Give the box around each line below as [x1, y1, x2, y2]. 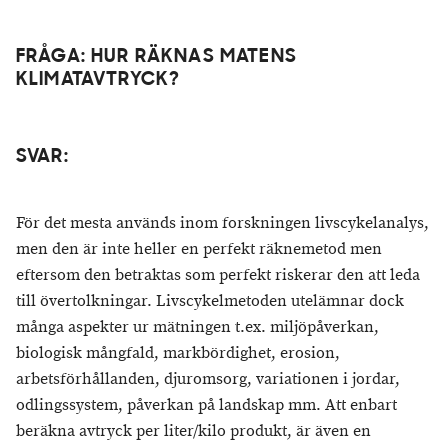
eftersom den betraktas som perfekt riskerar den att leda [16, 264, 420, 286]
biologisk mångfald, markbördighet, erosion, [16, 342, 340, 364]
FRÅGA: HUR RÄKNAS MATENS [16, 47, 297, 67]
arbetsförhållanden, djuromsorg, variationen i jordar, [16, 368, 400, 390]
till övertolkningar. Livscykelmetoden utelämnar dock [16, 290, 404, 312]
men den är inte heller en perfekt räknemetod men [16, 238, 382, 260]
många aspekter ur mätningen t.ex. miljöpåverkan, [16, 316, 379, 338]
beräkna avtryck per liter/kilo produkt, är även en [16, 420, 371, 442]
